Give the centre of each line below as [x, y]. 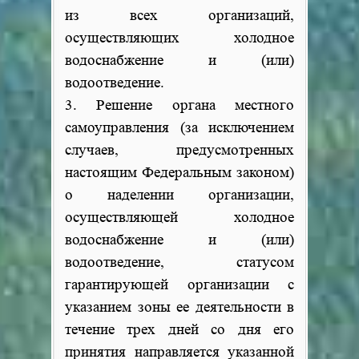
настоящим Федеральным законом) [179, 173]
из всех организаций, [179, 16]
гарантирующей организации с [179, 285]
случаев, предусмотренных [179, 150]
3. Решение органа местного [179, 105]
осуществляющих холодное [179, 38]
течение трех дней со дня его [179, 330]
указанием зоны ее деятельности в [179, 307]
